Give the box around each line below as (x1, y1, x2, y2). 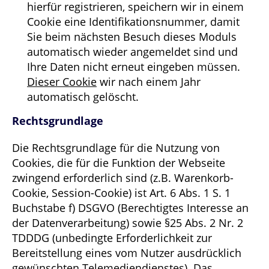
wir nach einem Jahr (97, 74, 201, 89)
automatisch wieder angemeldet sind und (27, 44, 238, 59)
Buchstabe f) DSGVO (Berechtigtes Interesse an (12, 200, 249, 215)
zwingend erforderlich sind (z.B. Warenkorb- (12, 170, 234, 185)
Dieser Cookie (27, 74, 97, 89)
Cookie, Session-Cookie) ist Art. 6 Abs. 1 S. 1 (12, 185, 231, 200)
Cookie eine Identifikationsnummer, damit (27, 14, 240, 29)
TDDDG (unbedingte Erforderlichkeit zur (12, 230, 212, 245)
